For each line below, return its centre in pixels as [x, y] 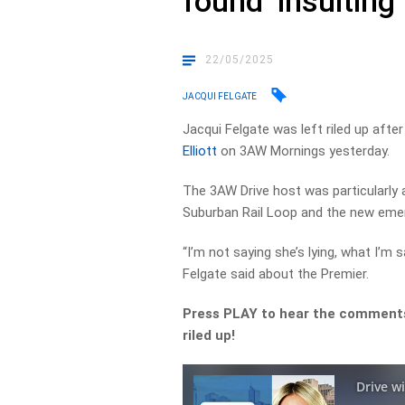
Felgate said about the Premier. [276, 274]
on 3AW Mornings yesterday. [304, 151]
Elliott [200, 151]
